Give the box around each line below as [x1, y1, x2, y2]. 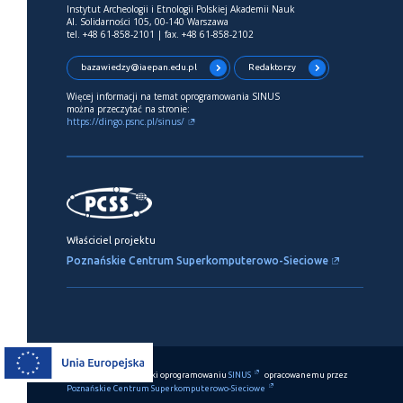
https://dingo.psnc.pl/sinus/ [67, 114, 187, 128]
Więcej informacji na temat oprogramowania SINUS [67, 89, 280, 103]
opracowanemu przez [263, 370, 347, 380]
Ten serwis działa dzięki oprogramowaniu [67, 370, 228, 380]
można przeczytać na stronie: [67, 102, 190, 115]
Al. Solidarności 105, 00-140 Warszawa [67, 14, 228, 28]
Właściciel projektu [67, 234, 156, 246]
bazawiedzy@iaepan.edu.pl [81, 61, 197, 72]
